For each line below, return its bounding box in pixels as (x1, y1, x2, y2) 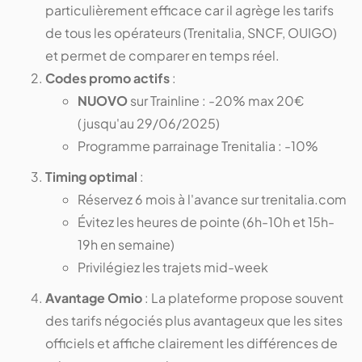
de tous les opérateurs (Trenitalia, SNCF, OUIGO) (45, 23, 337, 41)
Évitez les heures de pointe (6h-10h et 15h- (78, 213, 335, 230)
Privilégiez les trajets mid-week (78, 258, 268, 276)
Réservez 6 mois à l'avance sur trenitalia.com (78, 190, 347, 208)
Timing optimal (45, 167, 137, 185)
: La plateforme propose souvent (142, 288, 343, 306)
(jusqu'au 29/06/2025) (78, 114, 220, 132)
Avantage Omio (45, 288, 142, 306)
